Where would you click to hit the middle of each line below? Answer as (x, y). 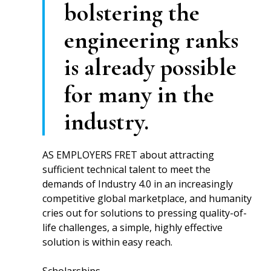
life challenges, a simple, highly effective (133, 227)
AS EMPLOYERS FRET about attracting (129, 155)
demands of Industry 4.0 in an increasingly (138, 184)
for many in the (139, 94)
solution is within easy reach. (108, 242)
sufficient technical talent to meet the (127, 169)
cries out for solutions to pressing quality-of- (145, 213)
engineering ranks (152, 40)
